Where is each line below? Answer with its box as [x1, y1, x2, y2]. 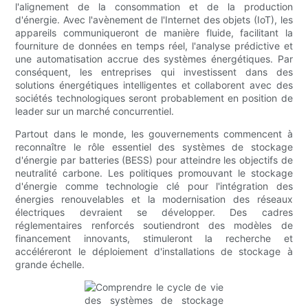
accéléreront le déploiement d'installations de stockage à [15, 245, 293, 258]
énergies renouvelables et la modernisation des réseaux [15, 193, 293, 206]
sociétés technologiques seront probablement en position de [15, 92, 293, 104]
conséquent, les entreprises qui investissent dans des [15, 66, 293, 78]
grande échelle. [15, 258, 85, 271]
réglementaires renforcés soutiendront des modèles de [15, 219, 293, 232]
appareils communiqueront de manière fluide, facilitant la [15, 27, 293, 39]
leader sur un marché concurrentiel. [15, 105, 175, 118]
